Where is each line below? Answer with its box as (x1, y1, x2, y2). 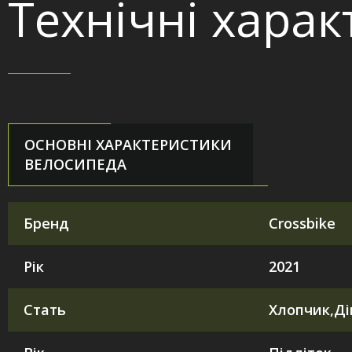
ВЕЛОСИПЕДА (24, 154, 126, 174)
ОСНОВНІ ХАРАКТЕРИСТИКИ (24, 134, 232, 154)
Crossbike (269, 213, 335, 233)
